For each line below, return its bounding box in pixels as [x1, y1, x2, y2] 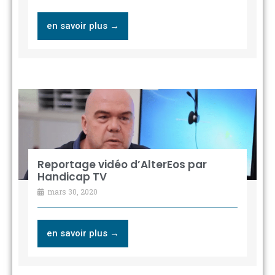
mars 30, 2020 [45, 187, 98, 197]
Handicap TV [37, 169, 107, 185]
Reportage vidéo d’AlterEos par [37, 157, 207, 172]
